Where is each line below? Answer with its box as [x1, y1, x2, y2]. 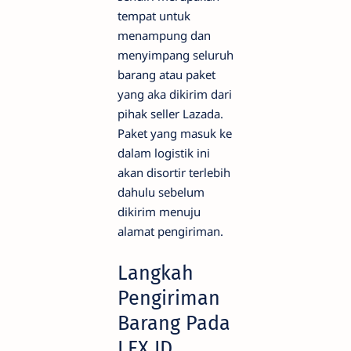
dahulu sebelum [118, 184, 204, 201]
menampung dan [118, 27, 211, 44]
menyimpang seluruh [118, 47, 233, 63]
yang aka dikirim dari [118, 86, 232, 103]
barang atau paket [118, 67, 215, 83]
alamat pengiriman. [118, 223, 223, 240]
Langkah [118, 261, 194, 286]
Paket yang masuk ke [118, 125, 232, 142]
